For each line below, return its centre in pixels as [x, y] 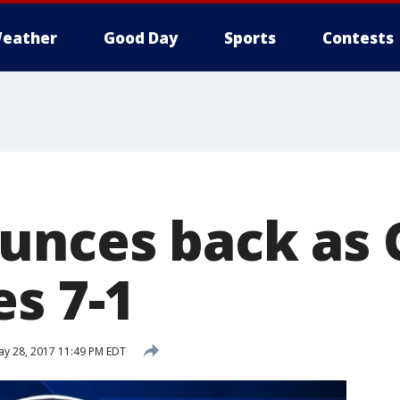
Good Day [141, 38]
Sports [250, 38]
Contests [358, 38]
